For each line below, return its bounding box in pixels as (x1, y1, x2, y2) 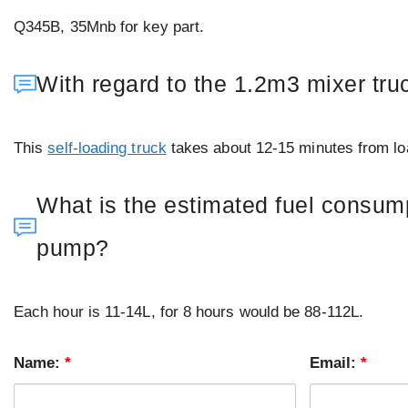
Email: (309, 354, 362, 372)
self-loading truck (47, 138, 167, 157)
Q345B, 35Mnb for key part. (14, 17, 205, 36)
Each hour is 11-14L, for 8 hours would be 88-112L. (14, 303, 363, 321)
